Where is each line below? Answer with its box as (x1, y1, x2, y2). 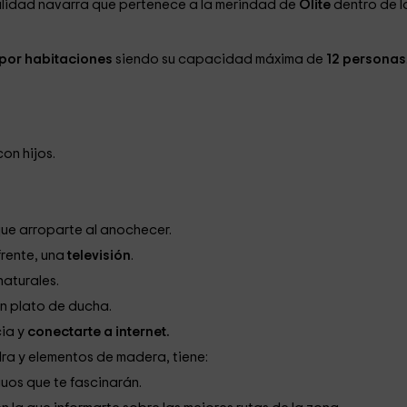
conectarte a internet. (26, 325, 173, 339)
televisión (66, 249, 131, 263)
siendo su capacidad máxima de (114, 53, 326, 66)
